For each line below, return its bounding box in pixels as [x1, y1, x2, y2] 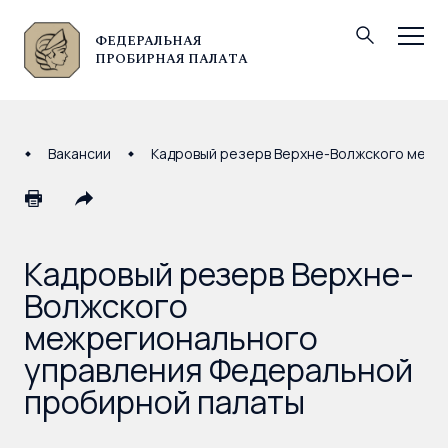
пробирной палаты [24, 380, 305, 424]
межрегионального [24, 316, 318, 360]
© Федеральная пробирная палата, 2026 [24, 41, 255, 58]
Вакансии [48, 144, 111, 163]
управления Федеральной [24, 348, 413, 392]
